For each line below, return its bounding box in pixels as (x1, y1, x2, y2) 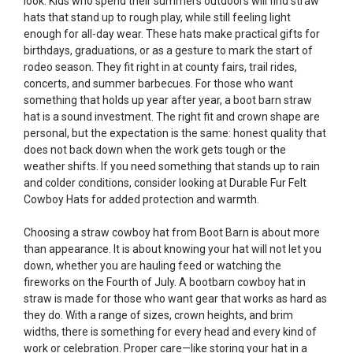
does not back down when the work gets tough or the (24, 143, 286, 156)
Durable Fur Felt (229, 176, 307, 189)
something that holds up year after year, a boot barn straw (24, 94, 312, 106)
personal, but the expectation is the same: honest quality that (24, 127, 326, 139)
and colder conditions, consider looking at (24, 176, 229, 189)
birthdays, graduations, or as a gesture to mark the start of (24, 44, 313, 57)
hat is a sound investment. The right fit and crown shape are (24, 110, 320, 123)
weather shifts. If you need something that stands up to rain (24, 160, 320, 173)
